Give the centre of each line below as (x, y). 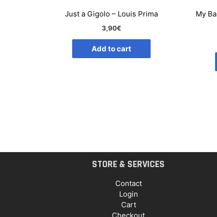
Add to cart (111, 49)
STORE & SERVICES (129, 164)
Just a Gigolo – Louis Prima (111, 14)
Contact (128, 183)
